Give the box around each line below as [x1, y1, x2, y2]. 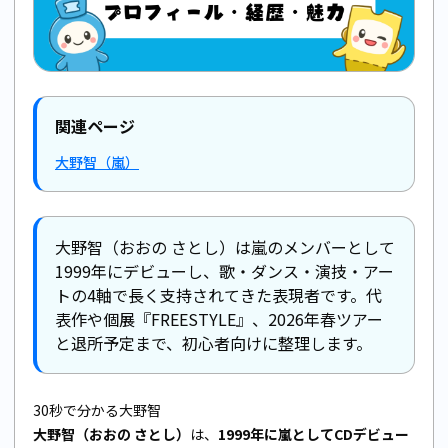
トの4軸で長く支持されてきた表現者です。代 [55, 282, 382, 307]
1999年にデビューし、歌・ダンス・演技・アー [55, 258, 394, 283]
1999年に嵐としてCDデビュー [218, 423, 409, 444]
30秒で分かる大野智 [33, 399, 161, 420]
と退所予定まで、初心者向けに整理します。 [55, 330, 372, 355]
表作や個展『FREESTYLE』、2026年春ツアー [55, 306, 383, 331]
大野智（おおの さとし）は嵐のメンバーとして [55, 234, 395, 259]
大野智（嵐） [55, 151, 139, 172]
